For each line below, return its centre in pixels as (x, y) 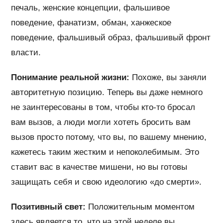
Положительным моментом (140, 207)
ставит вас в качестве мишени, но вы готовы (99, 167)
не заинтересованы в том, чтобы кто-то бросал (103, 107)
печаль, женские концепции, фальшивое (91, 7)
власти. (26, 52)
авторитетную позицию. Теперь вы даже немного (107, 92)
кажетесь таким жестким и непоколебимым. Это (105, 152)
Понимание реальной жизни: (70, 77)
